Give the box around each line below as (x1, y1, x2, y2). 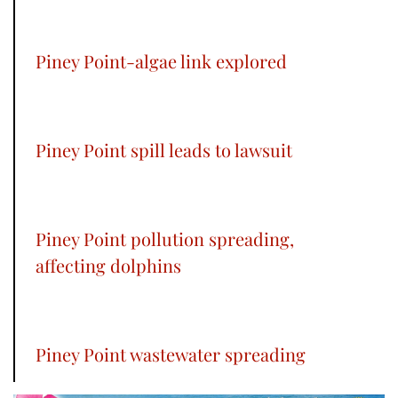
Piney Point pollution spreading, (36, 227, 294, 251)
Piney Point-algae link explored (36, 49, 287, 74)
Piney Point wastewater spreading (36, 342, 306, 367)
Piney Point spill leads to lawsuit (36, 138, 292, 163)
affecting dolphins (36, 253, 181, 278)
